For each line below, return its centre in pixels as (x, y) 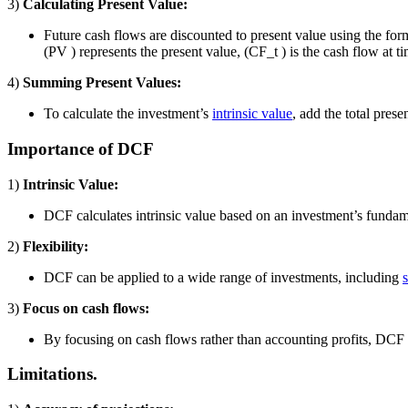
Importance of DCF (81, 148)
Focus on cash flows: (86, 308)
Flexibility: (56, 246)
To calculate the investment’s (128, 114)
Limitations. (52, 374)
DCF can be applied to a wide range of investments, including (223, 277)
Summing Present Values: (102, 83)
